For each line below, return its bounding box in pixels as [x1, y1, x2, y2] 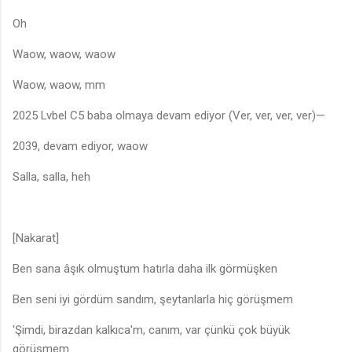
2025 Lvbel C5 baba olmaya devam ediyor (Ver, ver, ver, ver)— [13, 108, 325, 123]
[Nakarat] [13, 231, 59, 246]
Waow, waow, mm [13, 78, 105, 93]
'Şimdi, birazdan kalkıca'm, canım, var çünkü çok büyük [13, 323, 290, 338]
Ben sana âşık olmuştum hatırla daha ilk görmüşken [13, 262, 277, 277]
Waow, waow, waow [13, 47, 115, 62]
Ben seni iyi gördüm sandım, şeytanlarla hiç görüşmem [13, 292, 293, 307]
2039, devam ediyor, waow [13, 139, 148, 154]
